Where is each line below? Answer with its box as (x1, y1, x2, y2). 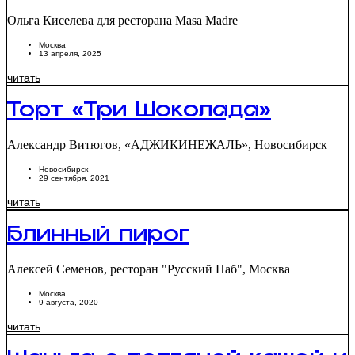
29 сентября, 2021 (39, 173, 109, 182)
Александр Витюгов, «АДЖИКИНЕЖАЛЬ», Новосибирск (7, 137, 327, 151)
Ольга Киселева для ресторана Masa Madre (7, 13, 238, 27)
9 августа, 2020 (39, 298, 98, 307)
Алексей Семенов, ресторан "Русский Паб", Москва (7, 262, 290, 277)
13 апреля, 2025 (39, 48, 101, 58)
